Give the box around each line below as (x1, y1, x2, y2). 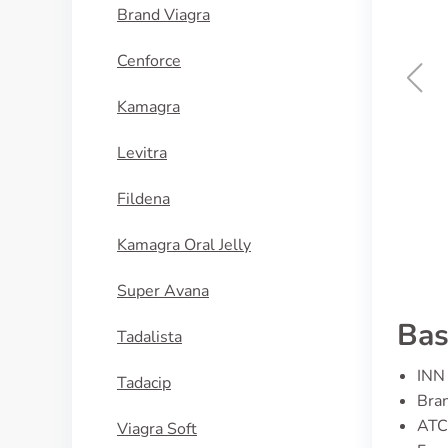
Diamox (241, 113, 307, 138)
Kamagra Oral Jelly (117, 234, 251, 256)
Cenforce (117, 50, 181, 72)
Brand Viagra (117, 4, 210, 26)
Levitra (117, 142, 167, 164)
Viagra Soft (117, 418, 197, 440)
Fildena (117, 188, 170, 210)
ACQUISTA (235, 163, 312, 184)
